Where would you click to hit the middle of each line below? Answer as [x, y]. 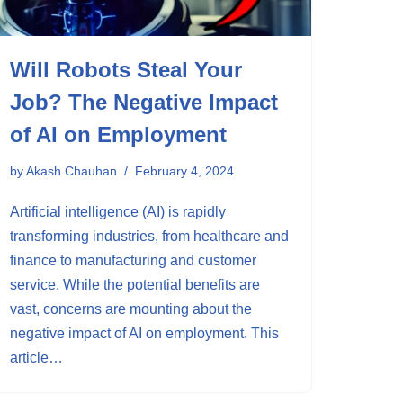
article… [38, 358]
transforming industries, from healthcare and [149, 236]
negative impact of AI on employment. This [144, 333]
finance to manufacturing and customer [133, 260]
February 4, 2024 [184, 171]
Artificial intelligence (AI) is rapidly [118, 212]
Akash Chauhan [72, 171]
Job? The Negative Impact [144, 102]
